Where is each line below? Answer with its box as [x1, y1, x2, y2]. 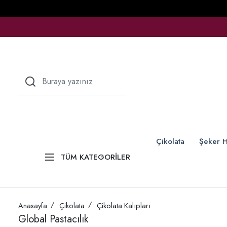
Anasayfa [18, 200, 47, 211]
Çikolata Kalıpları [97, 200, 150, 211]
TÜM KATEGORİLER [61, 151, 130, 163]
